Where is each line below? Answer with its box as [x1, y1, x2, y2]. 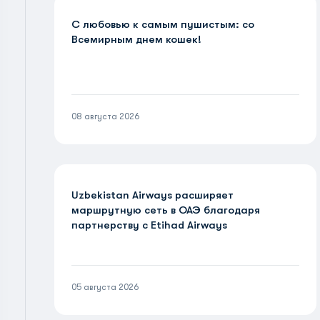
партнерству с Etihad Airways [71, 219, 227, 231]
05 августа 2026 [71, 282, 139, 292]
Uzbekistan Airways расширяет [71, 189, 234, 201]
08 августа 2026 [71, 111, 139, 121]
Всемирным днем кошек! [71, 33, 201, 46]
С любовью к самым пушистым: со [71, 18, 254, 31]
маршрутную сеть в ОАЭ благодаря [71, 204, 260, 216]
